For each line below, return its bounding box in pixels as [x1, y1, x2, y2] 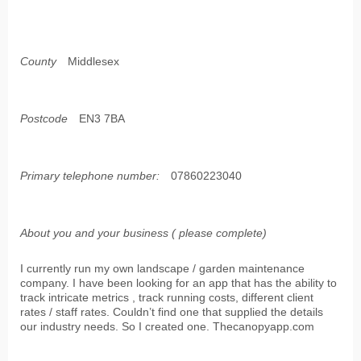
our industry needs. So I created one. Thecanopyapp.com [20, 320, 314, 334]
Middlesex [68, 55, 119, 68]
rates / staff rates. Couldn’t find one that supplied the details [20, 305, 323, 319]
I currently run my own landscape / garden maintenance [20, 262, 305, 276]
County [20, 55, 56, 68]
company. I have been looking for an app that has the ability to [20, 276, 337, 290]
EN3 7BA [79, 112, 125, 126]
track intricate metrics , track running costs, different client [20, 291, 313, 305]
